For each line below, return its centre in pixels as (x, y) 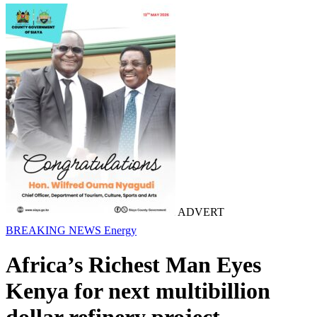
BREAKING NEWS (55, 230)
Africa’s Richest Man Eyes (133, 265)
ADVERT (200, 212)
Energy (120, 230)
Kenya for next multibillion (138, 291)
